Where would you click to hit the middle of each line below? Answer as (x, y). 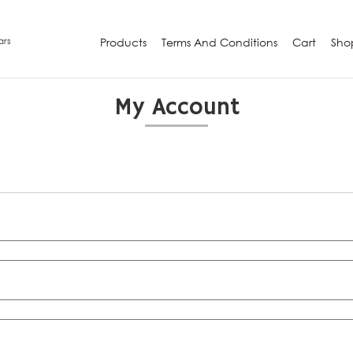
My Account (176, 107)
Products (123, 42)
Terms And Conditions (219, 42)
